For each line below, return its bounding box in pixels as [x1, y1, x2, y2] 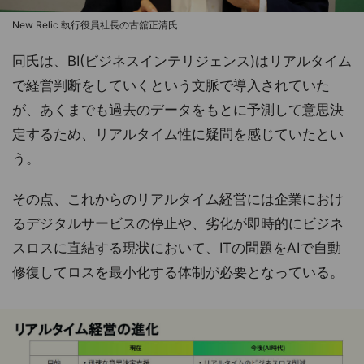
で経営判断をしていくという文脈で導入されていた [12, 76, 330, 93]
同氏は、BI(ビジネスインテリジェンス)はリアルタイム [12, 52, 352, 69]
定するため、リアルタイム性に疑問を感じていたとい [12, 125, 344, 142]
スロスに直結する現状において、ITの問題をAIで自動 [12, 239, 341, 256]
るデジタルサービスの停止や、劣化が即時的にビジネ [12, 214, 344, 232]
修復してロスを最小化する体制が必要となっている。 [12, 263, 344, 280]
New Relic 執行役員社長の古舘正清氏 [12, 18, 178, 31]
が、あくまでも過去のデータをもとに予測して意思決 [12, 101, 344, 118]
